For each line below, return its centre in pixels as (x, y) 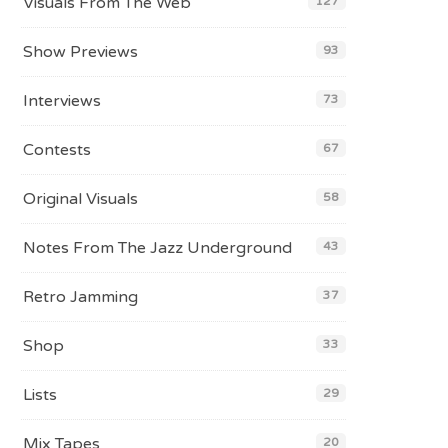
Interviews (62, 101)
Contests (57, 150)
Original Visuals (80, 199)
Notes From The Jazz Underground (157, 248)
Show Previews (80, 52)
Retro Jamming (80, 297)
